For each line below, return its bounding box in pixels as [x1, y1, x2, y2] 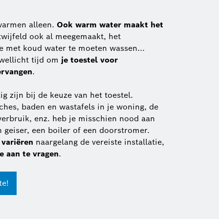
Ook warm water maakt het [57, 20, 163, 30]
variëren [1, 137, 33, 148]
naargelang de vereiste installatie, [33, 137, 164, 148]
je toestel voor [61, 55, 118, 66]
